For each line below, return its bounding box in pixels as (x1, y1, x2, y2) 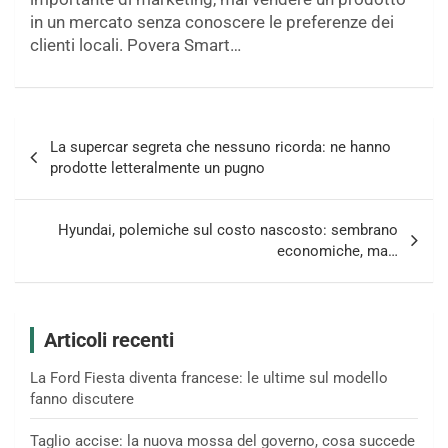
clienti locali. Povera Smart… (30, 34, 241, 55)
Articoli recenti (44, 327, 174, 352)
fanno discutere (30, 389, 134, 408)
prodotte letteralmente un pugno (50, 158, 265, 177)
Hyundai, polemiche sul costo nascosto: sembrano (58, 220, 398, 239)
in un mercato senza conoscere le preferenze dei (30, 11, 394, 32)
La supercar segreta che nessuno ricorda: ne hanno (50, 137, 391, 156)
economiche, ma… (277, 241, 398, 260)
